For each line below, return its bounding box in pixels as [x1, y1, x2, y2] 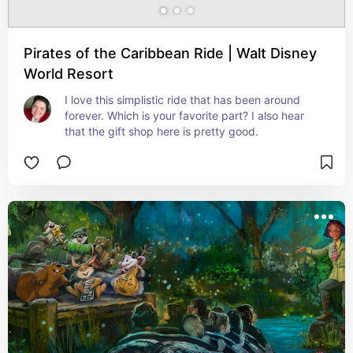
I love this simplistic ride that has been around [65, 93, 300, 106]
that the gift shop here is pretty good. [65, 124, 258, 138]
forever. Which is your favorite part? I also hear [65, 109, 304, 122]
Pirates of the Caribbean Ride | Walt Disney [24, 45, 317, 61]
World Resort [24, 65, 113, 82]
